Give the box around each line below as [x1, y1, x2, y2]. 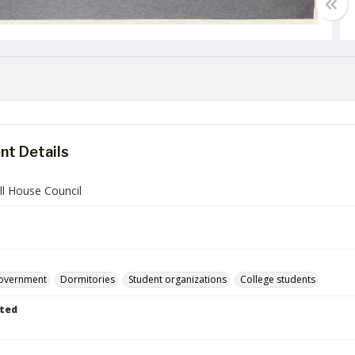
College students [240, 273, 315, 286]
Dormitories [60, 273, 115, 286]
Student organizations [128, 273, 227, 286]
